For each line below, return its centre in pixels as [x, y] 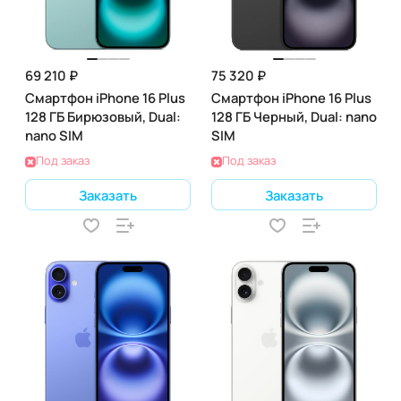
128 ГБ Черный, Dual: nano [294, 116]
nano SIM [54, 135]
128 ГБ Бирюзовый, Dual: [103, 116]
